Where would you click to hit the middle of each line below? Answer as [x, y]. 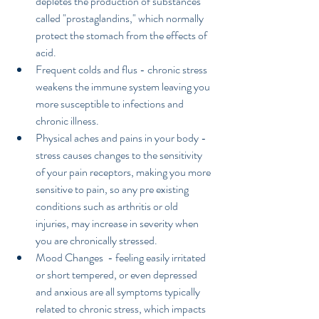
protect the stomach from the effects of [122, 36]
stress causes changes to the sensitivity [120, 155]
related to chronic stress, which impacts [122, 309]
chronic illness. [69, 121]
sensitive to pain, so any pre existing [113, 189]
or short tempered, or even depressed [117, 275]
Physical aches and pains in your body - [122, 138]
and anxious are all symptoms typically [119, 292]
